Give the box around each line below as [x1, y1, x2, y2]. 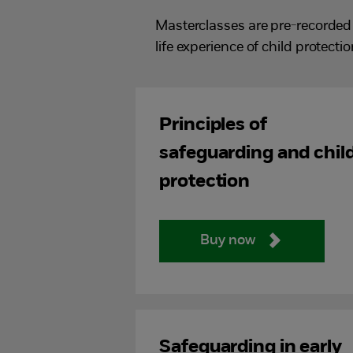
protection [159, 173, 251, 192]
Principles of [159, 116, 267, 136]
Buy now [200, 233, 256, 249]
